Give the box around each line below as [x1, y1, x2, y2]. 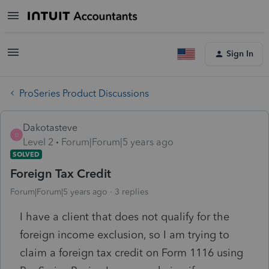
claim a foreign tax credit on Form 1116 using [20, 246, 243, 259]
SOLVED [13, 150, 40, 159]
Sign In [226, 49, 253, 59]
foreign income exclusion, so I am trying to [20, 228, 229, 241]
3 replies [115, 186, 148, 197]
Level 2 [23, 136, 53, 148]
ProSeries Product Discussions [19, 87, 149, 99]
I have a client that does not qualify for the [20, 210, 229, 223]
